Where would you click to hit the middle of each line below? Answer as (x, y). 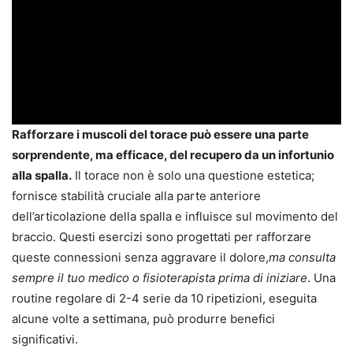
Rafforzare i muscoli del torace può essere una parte (160, 135)
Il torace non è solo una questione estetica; (193, 176)
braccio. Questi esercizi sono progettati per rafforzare (162, 237)
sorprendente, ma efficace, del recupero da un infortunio (173, 155)
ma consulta (302, 258)
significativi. (45, 340)
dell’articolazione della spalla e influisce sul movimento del (175, 217)
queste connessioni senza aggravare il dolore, (140, 258)
